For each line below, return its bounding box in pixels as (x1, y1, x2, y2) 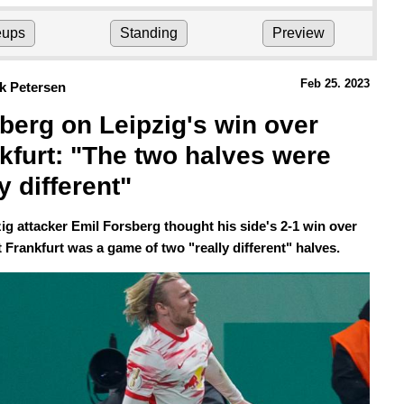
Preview (272, 25, 326, 41)
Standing (120, 25, 179, 41)
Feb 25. (300, 77, 341, 90)
